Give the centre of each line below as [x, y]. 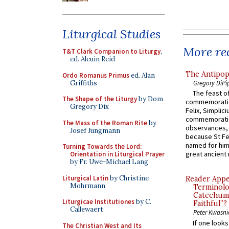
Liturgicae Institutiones [98, 202]
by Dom [150, 99]
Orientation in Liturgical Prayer [117, 154]
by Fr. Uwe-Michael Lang [109, 162]
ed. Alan [142, 75]
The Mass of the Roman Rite [105, 123]
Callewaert [87, 209]
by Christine [129, 178]
